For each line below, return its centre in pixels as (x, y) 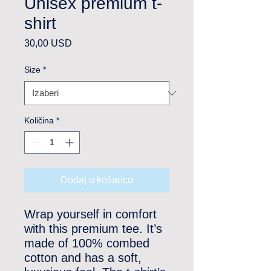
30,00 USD (48, 43)
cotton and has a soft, (83, 258)
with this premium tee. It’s (93, 229)
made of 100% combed (87, 243)
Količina (39, 120)
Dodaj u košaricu (97, 180)
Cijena (86, 43)
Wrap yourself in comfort (90, 214)
